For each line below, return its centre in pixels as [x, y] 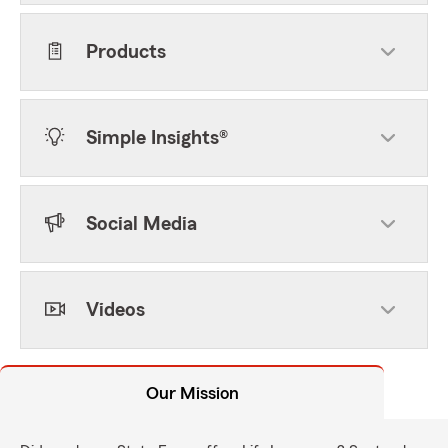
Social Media [141, 224]
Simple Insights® [157, 138]
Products [126, 52]
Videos [115, 310]
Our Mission [192, 393]
